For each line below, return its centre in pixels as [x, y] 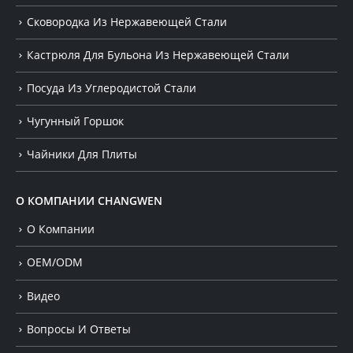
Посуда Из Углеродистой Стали [111, 87]
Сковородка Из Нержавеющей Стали [127, 21]
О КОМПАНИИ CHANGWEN [89, 201]
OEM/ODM [55, 262]
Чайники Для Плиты [82, 154]
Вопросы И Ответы [79, 329]
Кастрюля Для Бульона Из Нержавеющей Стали [158, 54]
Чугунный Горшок [75, 121]
